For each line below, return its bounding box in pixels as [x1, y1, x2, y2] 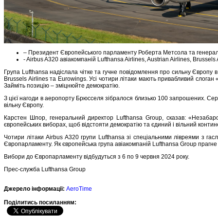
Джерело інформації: [4, 185, 65, 192]
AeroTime [66, 185, 92, 192]
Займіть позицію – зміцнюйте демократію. [4, 82, 120, 89]
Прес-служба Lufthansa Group [4, 165, 86, 173]
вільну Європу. [4, 101, 44, 109]
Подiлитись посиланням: [4, 199, 78, 206]
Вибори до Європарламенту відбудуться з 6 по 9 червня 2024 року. [4, 153, 189, 160]
